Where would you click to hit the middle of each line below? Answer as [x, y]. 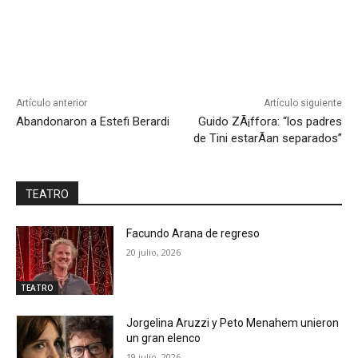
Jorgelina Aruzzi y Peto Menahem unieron [233, 322]
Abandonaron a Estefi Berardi [93, 122]
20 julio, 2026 [154, 253]
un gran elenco [164, 338]
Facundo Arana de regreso [193, 234]
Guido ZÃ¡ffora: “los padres [270, 122]
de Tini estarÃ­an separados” [267, 139]
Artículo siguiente [302, 103]
